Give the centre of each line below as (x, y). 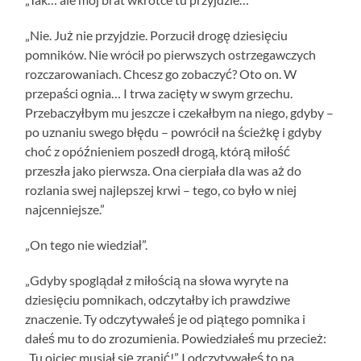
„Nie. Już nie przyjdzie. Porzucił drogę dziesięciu (157, 35)
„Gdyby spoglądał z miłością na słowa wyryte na (157, 280)
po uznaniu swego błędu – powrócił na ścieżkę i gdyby (174, 131)
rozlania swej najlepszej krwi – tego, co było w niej (161, 189)
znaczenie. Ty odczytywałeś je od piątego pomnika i (166, 318)
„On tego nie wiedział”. (87, 244)
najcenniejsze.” (65, 209)
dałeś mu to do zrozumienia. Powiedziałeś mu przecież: (176, 338)
